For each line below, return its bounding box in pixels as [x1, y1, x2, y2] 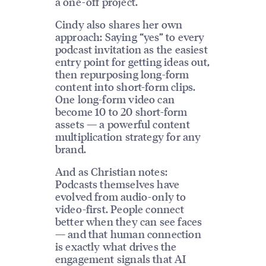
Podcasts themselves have [55, 177, 180, 191]
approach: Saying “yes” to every [55, 30, 205, 44]
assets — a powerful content [55, 117, 190, 131]
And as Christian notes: [55, 164, 167, 179]
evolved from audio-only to [55, 189, 186, 204]
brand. [55, 142, 86, 156]
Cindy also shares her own [55, 17, 183, 31]
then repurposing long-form [55, 67, 189, 81]
